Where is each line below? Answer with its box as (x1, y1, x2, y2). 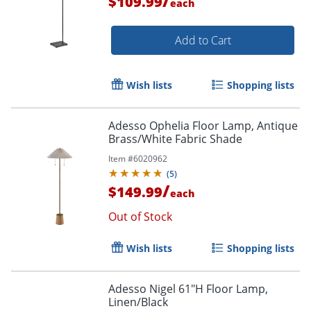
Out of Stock (108, 208, 172, 224)
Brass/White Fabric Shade (108, 131, 242, 146)
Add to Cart (174, 32, 231, 48)
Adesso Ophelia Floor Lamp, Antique (108, 117, 298, 133)
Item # (108, 152, 133, 165)
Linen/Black (108, 294, 168, 310)
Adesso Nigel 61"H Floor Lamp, (108, 280, 268, 296)
